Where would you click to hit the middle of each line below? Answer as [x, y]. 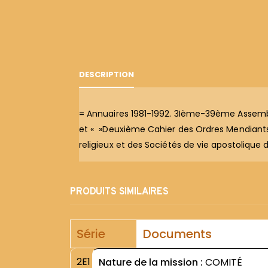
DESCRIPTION [106, 75]
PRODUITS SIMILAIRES [119, 192]
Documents [177, 234]
